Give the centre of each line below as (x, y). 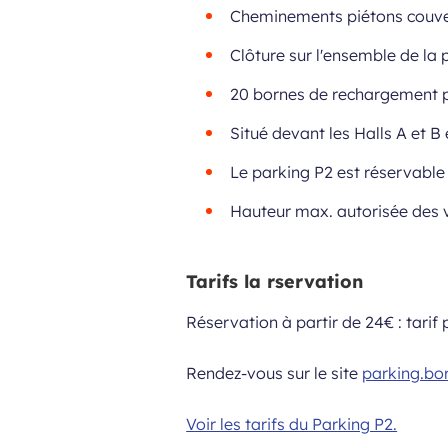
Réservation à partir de (276, 322)
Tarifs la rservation (275, 281)
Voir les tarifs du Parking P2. (292, 424)
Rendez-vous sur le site (274, 373)
